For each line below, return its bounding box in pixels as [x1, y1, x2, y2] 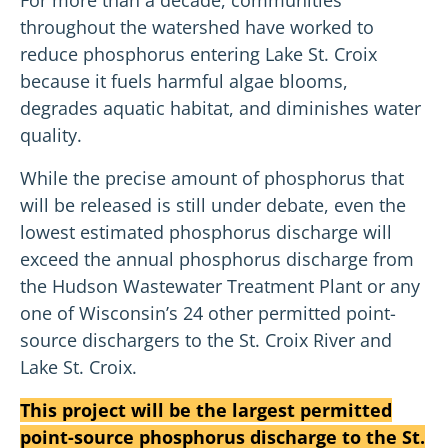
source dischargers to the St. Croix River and [20, 327, 392, 352]
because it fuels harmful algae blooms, [20, 68, 348, 93]
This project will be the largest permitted [20, 397, 392, 422]
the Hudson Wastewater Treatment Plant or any [20, 273, 420, 298]
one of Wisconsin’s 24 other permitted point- [20, 300, 396, 325]
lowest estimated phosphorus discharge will [20, 219, 392, 244]
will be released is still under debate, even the [20, 192, 406, 217]
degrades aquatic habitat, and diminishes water [20, 95, 421, 120]
